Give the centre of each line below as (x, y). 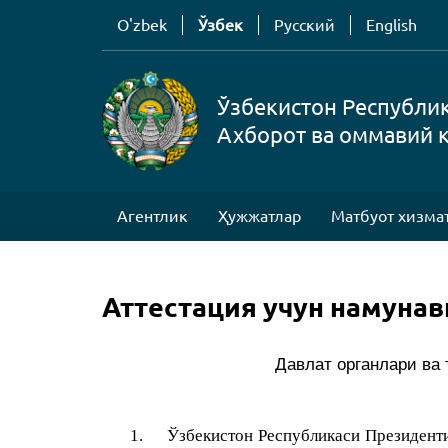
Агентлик (152, 216)
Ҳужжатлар (259, 216)
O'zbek (142, 25)
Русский (304, 25)
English (391, 25)
